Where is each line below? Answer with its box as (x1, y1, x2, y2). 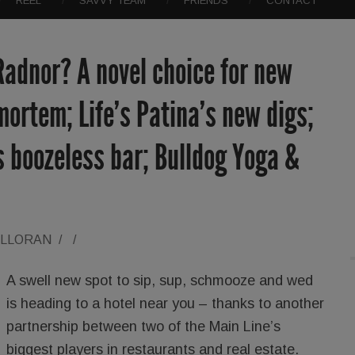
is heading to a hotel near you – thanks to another (6, 295, 324, 311)
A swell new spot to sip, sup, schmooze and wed (6, 272, 313, 288)
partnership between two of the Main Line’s (6, 318, 281, 334)
